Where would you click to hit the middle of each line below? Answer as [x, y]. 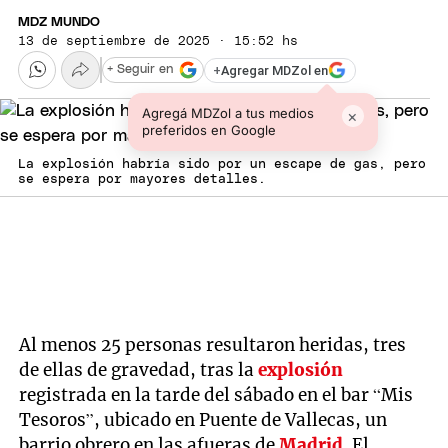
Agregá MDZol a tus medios [227, 113]
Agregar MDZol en [274, 70]
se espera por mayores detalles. [142, 180]
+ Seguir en [140, 70]
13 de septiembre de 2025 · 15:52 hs [158, 41]
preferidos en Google [208, 130]
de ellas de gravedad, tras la [139, 369]
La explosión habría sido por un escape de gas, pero [222, 165]
